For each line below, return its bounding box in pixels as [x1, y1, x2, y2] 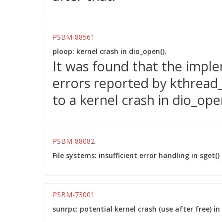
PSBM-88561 [53, 32, 95, 42]
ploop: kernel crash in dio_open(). [53, 47, 166, 56]
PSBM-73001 [53, 190, 95, 199]
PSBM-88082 [53, 136, 95, 146]
